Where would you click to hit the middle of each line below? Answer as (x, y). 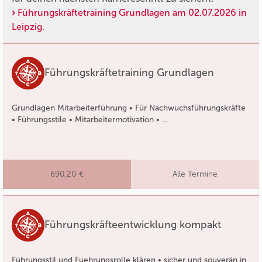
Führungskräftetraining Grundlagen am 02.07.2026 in (132, 12)
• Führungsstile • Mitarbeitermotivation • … (90, 119)
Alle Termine (195, 174)
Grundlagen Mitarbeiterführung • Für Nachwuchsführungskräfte (129, 108)
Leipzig (27, 26)
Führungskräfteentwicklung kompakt (133, 225)
